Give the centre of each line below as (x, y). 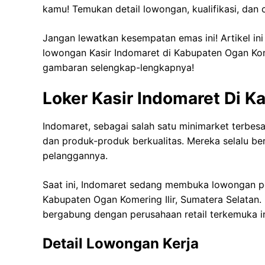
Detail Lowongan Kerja (121, 244)
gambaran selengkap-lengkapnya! (118, 68)
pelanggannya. (75, 156)
